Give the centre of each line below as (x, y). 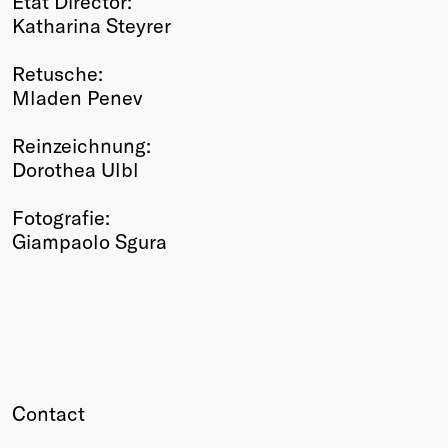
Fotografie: (61, 217)
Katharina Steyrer (91, 25)
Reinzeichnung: (81, 145)
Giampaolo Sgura (89, 241)
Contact (48, 413)
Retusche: (57, 73)
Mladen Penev (77, 97)
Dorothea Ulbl (75, 169)
